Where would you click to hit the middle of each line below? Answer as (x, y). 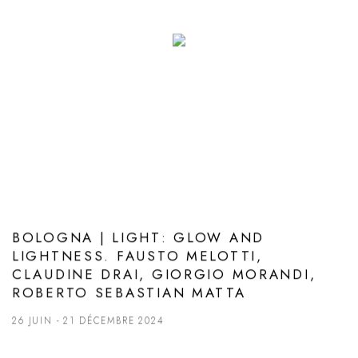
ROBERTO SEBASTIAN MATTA (129, 293)
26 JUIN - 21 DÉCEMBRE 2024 (88, 321)
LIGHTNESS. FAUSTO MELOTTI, (137, 256)
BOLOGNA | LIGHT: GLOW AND (138, 238)
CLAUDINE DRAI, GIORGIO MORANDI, (164, 274)
